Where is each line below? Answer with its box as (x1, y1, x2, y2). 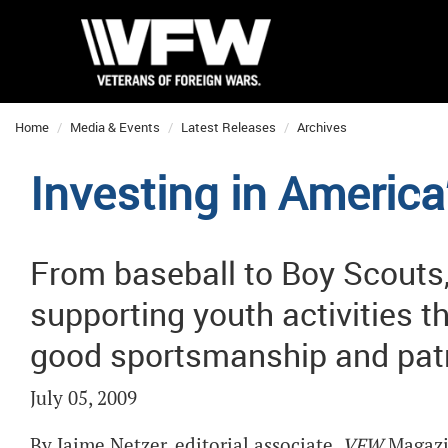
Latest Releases (181, 118, 276, 136)
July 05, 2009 (30, 386, 137, 411)
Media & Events (70, 118, 160, 136)
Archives (297, 118, 347, 136)
